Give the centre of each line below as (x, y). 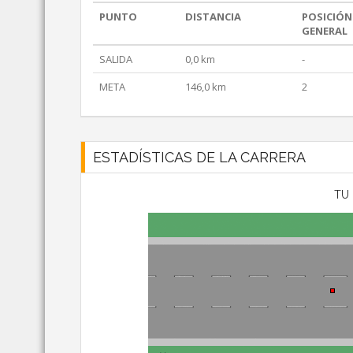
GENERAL (325, 31)
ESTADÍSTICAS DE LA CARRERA (199, 158)
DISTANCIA (213, 17)
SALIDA (116, 59)
